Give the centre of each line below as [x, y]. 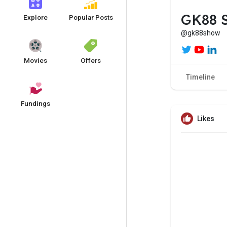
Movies [35, 60]
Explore [35, 17]
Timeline [200, 77]
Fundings [35, 103]
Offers [91, 60]
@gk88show [201, 33]
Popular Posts [91, 17]
